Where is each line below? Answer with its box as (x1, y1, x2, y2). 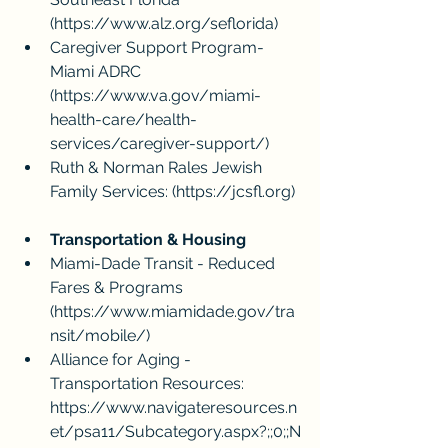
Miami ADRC (50, 62, 145, 82)
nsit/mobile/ (50, 326, 146, 346)
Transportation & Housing (50, 230, 246, 250)
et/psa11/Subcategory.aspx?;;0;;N (50, 422, 301, 442)
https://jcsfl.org (176, 182, 291, 202)
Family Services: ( (50, 182, 176, 202)
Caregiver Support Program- (50, 38, 268, 58)
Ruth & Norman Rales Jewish (50, 158, 266, 178)
